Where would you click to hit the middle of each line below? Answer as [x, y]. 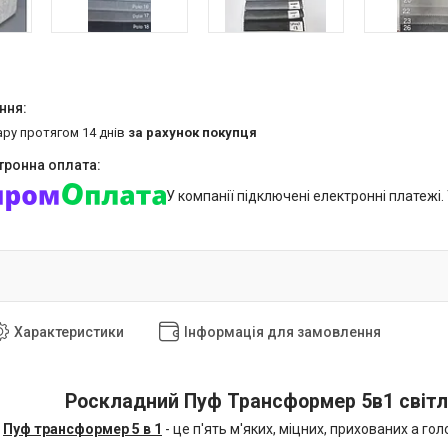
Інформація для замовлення [282, 331]
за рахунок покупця [192, 132]
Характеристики [69, 331]
